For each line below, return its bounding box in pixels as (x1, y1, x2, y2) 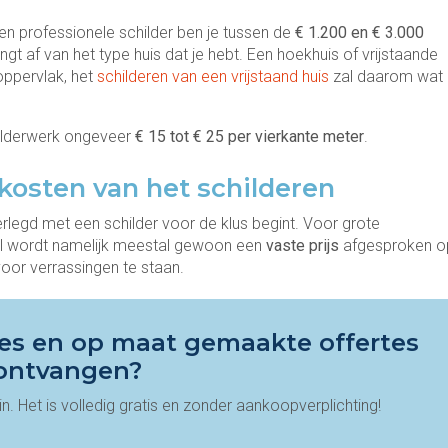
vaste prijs (266, 236, 339, 256)
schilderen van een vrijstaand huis (97, 67, 329, 87)
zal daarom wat (329, 67, 443, 87)
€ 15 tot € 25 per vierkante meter (135, 127, 364, 147)
